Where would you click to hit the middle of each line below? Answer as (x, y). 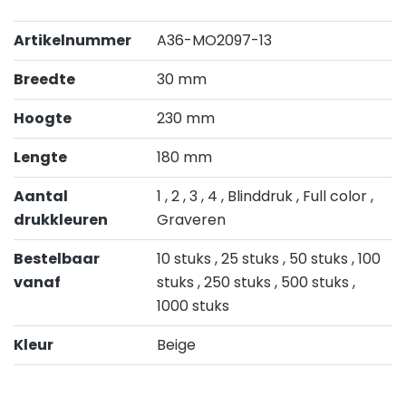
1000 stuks (193, 306)
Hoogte (43, 118)
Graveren (191, 220)
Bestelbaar (57, 259)
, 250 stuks (236, 282)
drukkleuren (61, 220)
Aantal (41, 196)
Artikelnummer (72, 40)
